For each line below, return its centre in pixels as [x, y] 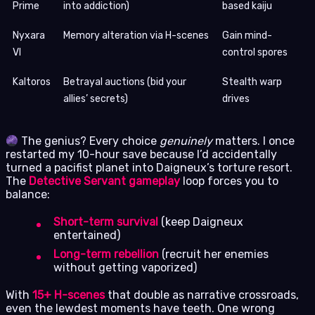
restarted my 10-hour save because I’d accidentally [141, 155]
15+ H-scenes [69, 295]
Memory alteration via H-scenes [136, 36]
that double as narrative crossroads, [202, 295]
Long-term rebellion [106, 255]
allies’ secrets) [96, 99]
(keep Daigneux [201, 222]
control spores [255, 53]
